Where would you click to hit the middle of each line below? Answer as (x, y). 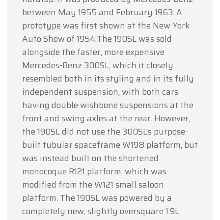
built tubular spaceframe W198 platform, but (110, 145)
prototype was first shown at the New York (106, 26)
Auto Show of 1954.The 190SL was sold (97, 39)
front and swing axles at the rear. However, (106, 119)
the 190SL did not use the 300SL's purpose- (105, 132)
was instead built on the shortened (90, 158)
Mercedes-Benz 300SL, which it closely (98, 66)
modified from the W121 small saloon (93, 185)
